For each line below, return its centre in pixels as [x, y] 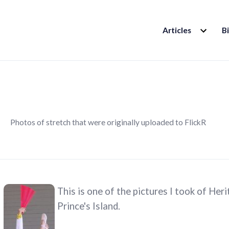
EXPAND [212, 27]
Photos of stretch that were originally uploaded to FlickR [108, 122]
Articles [177, 30]
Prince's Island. [88, 206]
